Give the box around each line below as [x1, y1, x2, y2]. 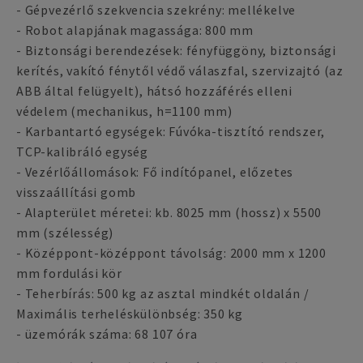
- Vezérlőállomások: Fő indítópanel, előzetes [16, 164, 294, 180]
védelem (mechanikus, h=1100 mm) [16, 103, 233, 119]
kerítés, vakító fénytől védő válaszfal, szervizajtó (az [16, 62, 344, 79]
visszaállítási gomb [16, 184, 137, 200]
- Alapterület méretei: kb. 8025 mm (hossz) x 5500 [16, 204, 322, 220]
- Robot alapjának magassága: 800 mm [16, 22, 254, 38]
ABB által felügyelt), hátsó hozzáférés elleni [16, 83, 293, 99]
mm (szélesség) [16, 224, 114, 241]
